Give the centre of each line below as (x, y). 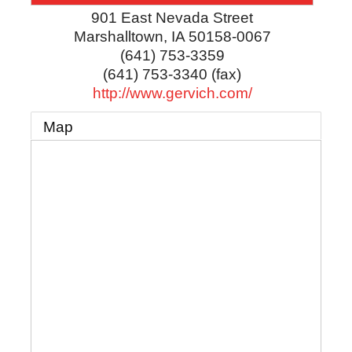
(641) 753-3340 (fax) (172, 74)
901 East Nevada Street (172, 17)
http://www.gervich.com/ (172, 93)
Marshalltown (118, 36)
